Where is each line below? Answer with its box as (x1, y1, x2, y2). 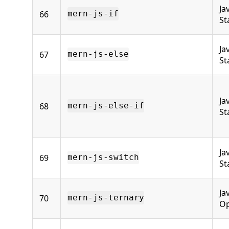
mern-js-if (67, 9, 119, 19)
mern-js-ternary (67, 193, 144, 203)
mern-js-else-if (67, 101, 144, 111)
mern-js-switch (67, 152, 139, 163)
